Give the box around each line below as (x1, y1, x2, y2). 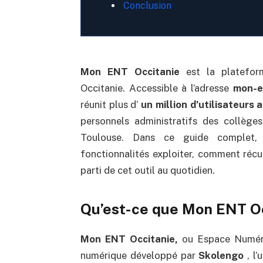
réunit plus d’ (80, 98, 141, 110)
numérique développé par (80, 249, 199, 262)
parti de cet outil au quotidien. (80, 164, 215, 176)
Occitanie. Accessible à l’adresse (80, 82, 233, 94)
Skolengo (198, 249, 244, 262)
